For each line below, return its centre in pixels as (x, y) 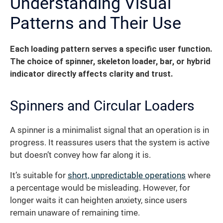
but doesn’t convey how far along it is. (80, 155)
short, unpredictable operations (127, 176)
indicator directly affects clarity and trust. (91, 74)
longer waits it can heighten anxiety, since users (99, 201)
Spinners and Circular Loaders (102, 106)
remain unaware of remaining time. (75, 213)
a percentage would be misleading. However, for (100, 188)
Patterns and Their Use (96, 23)
